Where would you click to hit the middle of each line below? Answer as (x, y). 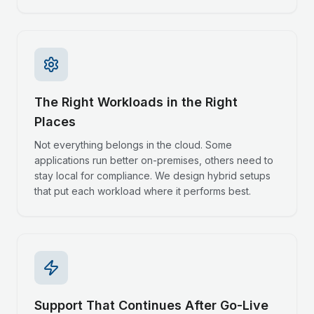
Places (55, 122)
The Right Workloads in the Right (136, 102)
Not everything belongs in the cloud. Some (133, 145)
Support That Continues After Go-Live (151, 305)
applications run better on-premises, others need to (154, 160)
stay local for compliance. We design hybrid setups (152, 176)
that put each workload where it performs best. (143, 191)
